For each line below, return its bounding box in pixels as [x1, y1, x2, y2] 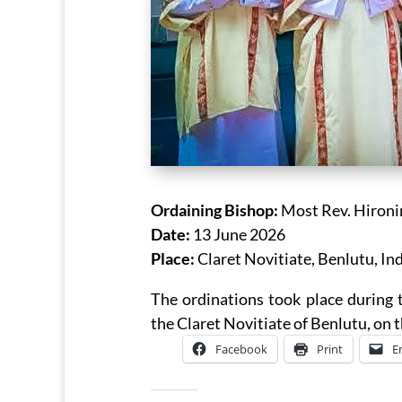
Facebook [215, 340, 267, 357]
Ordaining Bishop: [151, 199, 278, 220]
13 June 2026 [190, 223, 285, 244]
